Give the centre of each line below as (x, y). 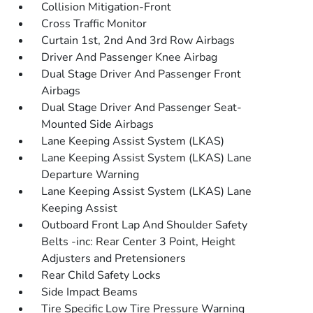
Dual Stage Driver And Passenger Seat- (142, 108)
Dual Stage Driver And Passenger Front (141, 74)
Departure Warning (90, 175)
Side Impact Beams (90, 292)
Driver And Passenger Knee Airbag (130, 57)
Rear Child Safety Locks (101, 275)
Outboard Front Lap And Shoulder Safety (145, 225)
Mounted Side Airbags (98, 124)
